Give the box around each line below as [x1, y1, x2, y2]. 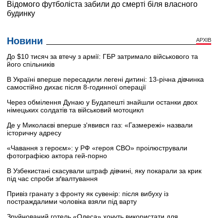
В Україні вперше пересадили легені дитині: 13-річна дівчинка [7, 75, 204, 83]
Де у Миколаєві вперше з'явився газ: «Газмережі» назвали [7, 121, 193, 129]
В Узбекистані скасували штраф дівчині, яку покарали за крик [7, 166, 201, 175]
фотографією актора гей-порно [7, 151, 107, 160]
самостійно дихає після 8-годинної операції [7, 83, 146, 91]
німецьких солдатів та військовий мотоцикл [7, 106, 144, 114]
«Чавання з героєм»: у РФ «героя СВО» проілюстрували [7, 144, 187, 152]
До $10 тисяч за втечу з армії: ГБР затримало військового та [7, 52, 198, 60]
